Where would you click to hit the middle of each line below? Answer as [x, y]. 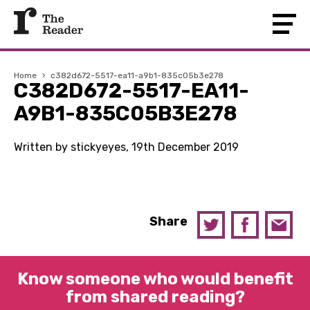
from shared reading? [155, 297]
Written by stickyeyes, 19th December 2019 [126, 147]
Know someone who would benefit [155, 279]
